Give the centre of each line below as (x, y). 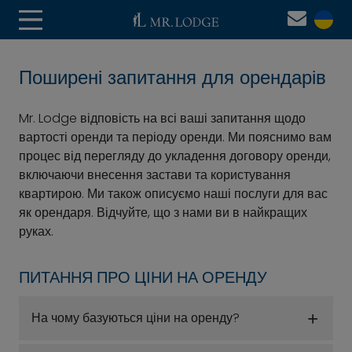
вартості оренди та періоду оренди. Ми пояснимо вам (175, 137)
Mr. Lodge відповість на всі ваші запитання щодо (162, 118)
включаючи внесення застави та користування (155, 175)
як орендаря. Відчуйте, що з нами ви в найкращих (163, 213)
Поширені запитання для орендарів (172, 77)
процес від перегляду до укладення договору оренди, (175, 156)
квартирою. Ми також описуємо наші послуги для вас (173, 194)
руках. (36, 231)
